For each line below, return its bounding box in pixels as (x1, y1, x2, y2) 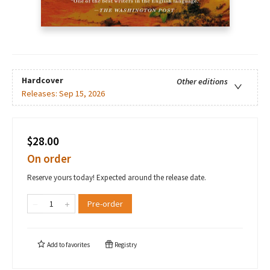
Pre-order (87, 198, 123, 210)
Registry (113, 240, 137, 250)
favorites (66, 240, 90, 250)
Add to (46, 240, 66, 250)
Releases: (22, 88, 59, 99)
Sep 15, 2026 (59, 88, 105, 99)
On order (27, 151, 71, 166)
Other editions (177, 76, 228, 87)
